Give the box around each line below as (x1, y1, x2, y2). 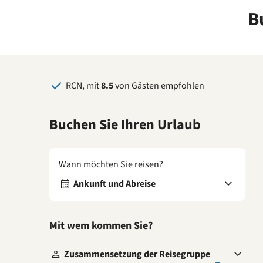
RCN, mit (66, 79, 101, 92)
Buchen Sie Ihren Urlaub (49, 114, 201, 135)
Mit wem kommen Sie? (49, 218, 153, 233)
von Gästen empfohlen (113, 79, 204, 92)
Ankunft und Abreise (73, 177, 156, 190)
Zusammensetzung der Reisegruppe (64, 247, 210, 261)
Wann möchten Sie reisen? (59, 157, 163, 171)
